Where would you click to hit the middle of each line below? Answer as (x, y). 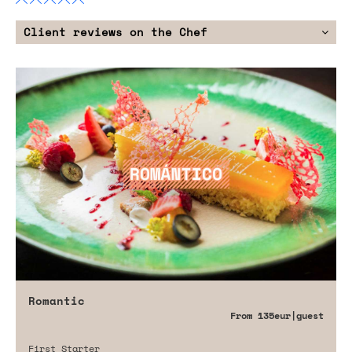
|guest (307, 315)
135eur (274, 315)
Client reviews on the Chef (115, 31)
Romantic (57, 300)
